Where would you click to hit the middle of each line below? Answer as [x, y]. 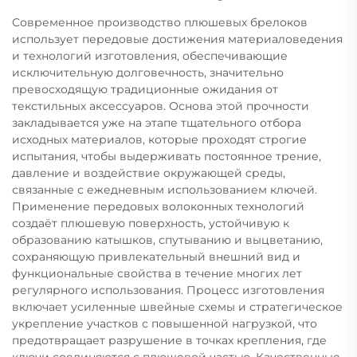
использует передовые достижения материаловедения [177, 39]
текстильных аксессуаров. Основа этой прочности [161, 106]
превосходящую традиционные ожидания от [145, 89]
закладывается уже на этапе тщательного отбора [157, 122]
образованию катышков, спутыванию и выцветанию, [167, 239]
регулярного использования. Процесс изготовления [168, 290]
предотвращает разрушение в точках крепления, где [169, 340]
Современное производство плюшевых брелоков [160, 22]
